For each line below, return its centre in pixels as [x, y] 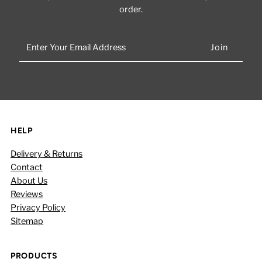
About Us [29, 180]
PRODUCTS [34, 256]
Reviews [27, 194]
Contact [27, 167]
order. [131, 9]
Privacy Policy [38, 207]
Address [36, 80]
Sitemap [27, 221]
